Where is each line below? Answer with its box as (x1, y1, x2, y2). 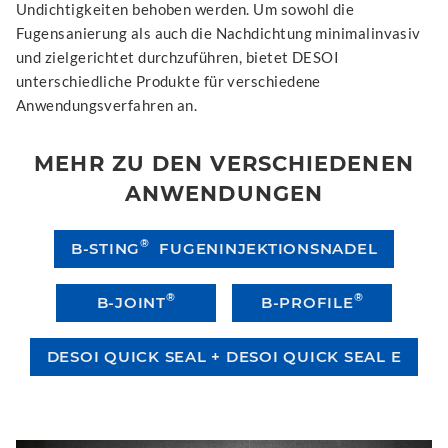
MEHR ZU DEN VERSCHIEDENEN (34, 150, 414, 176)
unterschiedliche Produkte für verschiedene (16, 71, 321, 90)
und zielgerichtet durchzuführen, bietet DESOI (16, 47, 340, 66)
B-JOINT (96, 292, 166, 312)
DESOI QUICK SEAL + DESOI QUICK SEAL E (46, 346, 402, 366)
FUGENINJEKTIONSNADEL (149, 238, 378, 258)
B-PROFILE (260, 292, 354, 312)
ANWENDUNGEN (125, 180, 323, 206)
